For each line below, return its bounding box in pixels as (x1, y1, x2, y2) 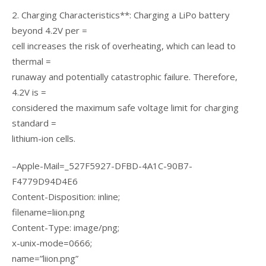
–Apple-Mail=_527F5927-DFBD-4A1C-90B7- (12, 160, 192, 172)
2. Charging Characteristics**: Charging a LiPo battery (12, 9, 230, 21)
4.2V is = (12, 86, 46, 98)
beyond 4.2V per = (12, 24, 87, 36)
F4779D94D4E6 (12, 175, 78, 187)
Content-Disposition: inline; (12, 191, 120, 202)
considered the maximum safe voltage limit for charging (12, 102, 239, 113)
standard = (12, 117, 56, 129)
